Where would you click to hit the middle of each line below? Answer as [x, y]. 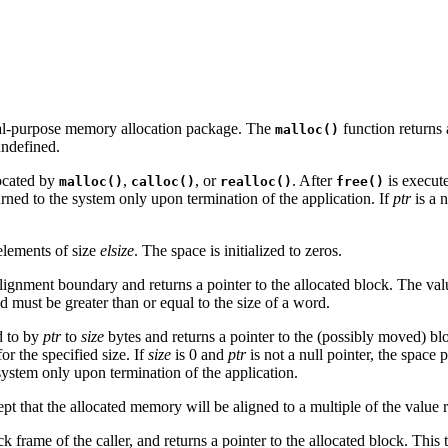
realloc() [256, 182]
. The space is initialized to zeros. [238, 251]
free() [360, 182]
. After [314, 181]
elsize [117, 251]
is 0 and [199, 355]
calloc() [163, 182]
